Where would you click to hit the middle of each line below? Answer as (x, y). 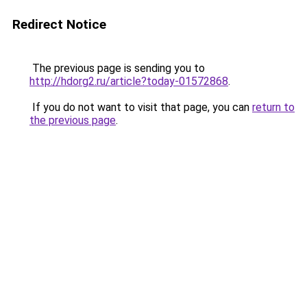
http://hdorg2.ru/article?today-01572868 (129, 81)
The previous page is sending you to (117, 68)
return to (273, 107)
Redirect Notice (59, 24)
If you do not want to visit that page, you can (141, 107)
